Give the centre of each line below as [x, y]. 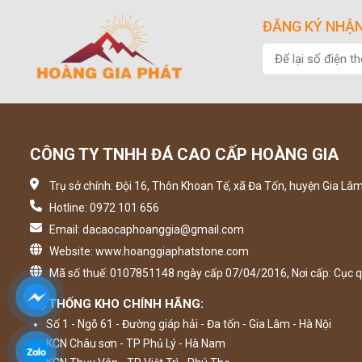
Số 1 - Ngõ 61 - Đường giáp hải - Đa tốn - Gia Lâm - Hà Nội [189, 324]
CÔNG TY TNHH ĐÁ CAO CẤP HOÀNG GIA [184, 154]
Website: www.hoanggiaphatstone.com [149, 251]
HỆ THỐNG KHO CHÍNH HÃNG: [117, 304]
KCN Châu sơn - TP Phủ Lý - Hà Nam [136, 343]
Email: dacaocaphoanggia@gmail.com [147, 229]
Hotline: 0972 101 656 [104, 208]
